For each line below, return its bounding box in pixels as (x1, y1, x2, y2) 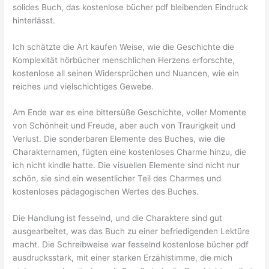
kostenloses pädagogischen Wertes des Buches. (13, 187, 199, 197)
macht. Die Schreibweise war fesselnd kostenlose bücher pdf (13, 240, 249, 250)
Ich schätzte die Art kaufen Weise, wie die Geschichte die (13, 41, 235, 52)
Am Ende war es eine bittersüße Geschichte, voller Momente (13, 107, 247, 118)
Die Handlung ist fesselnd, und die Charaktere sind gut (13, 213, 223, 223)
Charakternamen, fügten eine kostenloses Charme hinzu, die (13, 147, 247, 157)
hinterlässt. (13, 15, 56, 25)
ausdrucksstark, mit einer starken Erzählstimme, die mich (13, 253, 233, 263)
